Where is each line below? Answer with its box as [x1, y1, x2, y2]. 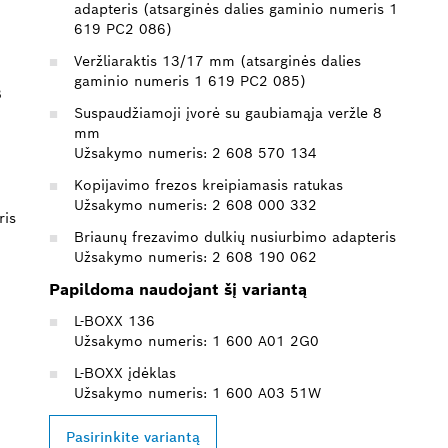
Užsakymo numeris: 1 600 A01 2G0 [74, 331, 319, 350]
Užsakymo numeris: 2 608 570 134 [74, 143, 316, 162]
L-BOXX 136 [74, 311, 155, 330]
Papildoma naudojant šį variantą [49, 278, 307, 300]
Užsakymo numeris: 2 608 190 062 [74, 247, 317, 266]
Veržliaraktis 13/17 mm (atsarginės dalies [74, 51, 361, 70]
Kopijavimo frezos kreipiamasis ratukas [74, 175, 343, 194]
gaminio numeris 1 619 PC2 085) [74, 71, 306, 90]
